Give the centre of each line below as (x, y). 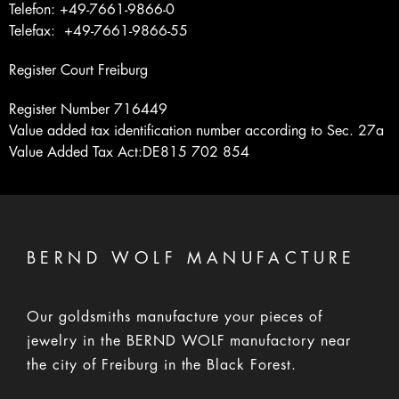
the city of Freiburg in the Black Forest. (162, 365)
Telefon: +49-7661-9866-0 (92, 10)
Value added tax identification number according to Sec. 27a (196, 131)
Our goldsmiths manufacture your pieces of (175, 317)
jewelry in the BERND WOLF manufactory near (189, 341)
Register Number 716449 (88, 110)
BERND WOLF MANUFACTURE (191, 258)
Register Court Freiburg (78, 70)
